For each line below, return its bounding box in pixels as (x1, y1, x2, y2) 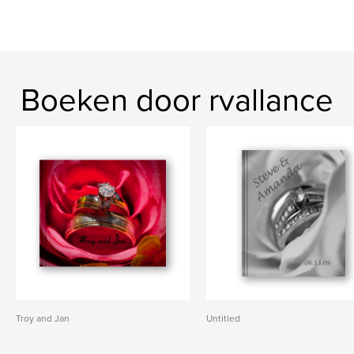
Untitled (206, 313, 241, 324)
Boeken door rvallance (21, 81, 333, 119)
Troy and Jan (16, 313, 70, 324)
